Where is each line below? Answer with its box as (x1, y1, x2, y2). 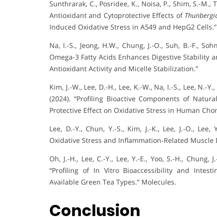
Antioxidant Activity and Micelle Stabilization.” (49, 63, 198, 73)
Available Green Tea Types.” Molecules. (49, 177, 176, 186)
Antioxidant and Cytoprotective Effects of (49, 10, 185, 20)
